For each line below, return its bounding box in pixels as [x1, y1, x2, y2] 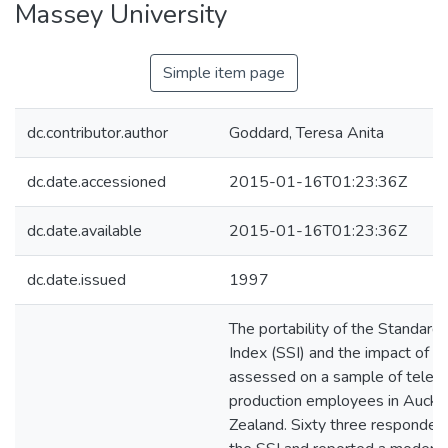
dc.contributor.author [27, 122, 168, 144]
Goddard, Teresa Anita [229, 122, 384, 144]
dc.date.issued [27, 269, 126, 291]
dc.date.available [27, 220, 142, 242]
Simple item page [163, 62, 285, 84]
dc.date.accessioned [27, 171, 166, 193]
